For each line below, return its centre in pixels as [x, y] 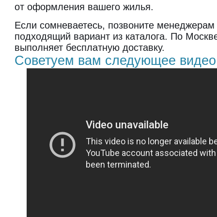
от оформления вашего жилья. [84, 7]
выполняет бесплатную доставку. [90, 47]
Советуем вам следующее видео [115, 61]
